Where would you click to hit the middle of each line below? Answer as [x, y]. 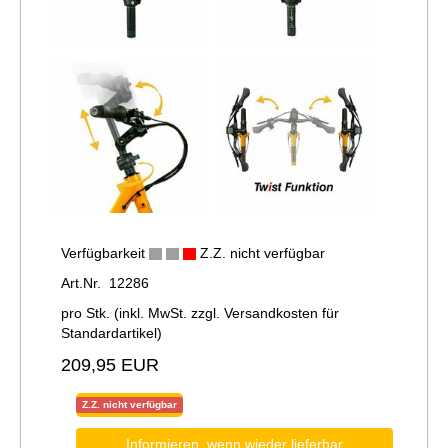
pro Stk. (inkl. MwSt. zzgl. [142, 312]
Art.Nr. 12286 [105, 282]
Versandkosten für [281, 312]
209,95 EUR [110, 364]
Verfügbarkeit [105, 252]
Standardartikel [109, 332]
